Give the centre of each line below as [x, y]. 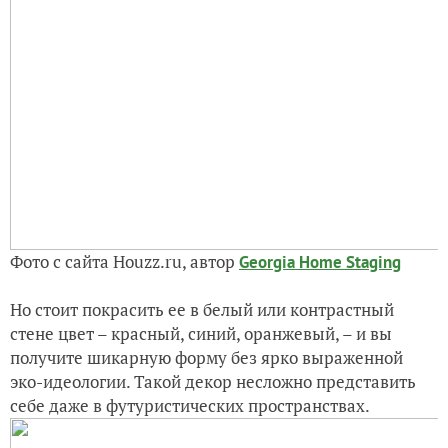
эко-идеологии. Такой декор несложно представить [213, 381]
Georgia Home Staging [320, 261]
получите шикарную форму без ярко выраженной [206, 357]
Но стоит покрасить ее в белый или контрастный [202, 309]
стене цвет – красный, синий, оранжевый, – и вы [201, 333]
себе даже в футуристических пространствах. [191, 405]
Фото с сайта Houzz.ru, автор [124, 261]
